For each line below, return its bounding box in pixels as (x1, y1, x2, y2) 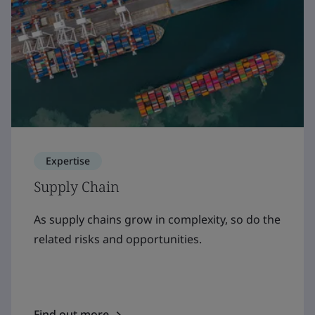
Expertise (46, 153, 90, 167)
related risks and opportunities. (34, 231, 202, 247)
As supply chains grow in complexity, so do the (34, 211, 281, 227)
